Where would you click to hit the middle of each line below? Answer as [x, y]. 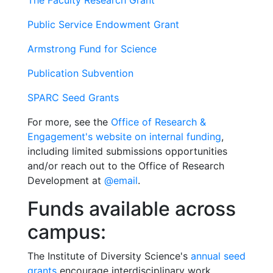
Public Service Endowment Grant [105, 24]
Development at [66, 180]
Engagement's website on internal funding [124, 136]
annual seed [218, 256]
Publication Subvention [80, 73]
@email [121, 180]
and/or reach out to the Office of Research [126, 166]
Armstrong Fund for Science [92, 49]
